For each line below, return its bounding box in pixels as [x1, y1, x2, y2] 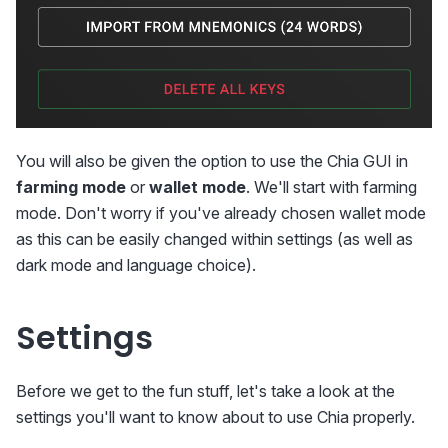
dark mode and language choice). [16, 254, 256, 275]
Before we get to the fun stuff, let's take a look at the [16, 380, 395, 401]
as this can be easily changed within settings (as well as [16, 228, 413, 249]
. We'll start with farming [246, 176, 417, 197]
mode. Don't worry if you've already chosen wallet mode [16, 202, 426, 223]
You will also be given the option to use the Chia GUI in [16, 150, 408, 171]
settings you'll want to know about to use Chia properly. [16, 406, 415, 427]
